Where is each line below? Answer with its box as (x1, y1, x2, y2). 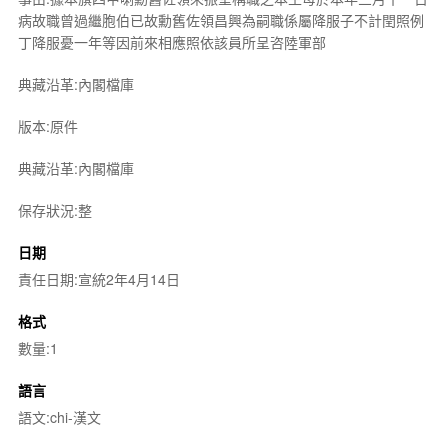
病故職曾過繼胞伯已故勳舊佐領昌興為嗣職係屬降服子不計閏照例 (17, 10, 424, 30)
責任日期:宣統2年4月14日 (17, 269, 180, 289)
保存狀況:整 (17, 200, 92, 220)
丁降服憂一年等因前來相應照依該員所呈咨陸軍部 (17, 32, 326, 52)
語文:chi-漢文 (17, 407, 101, 427)
